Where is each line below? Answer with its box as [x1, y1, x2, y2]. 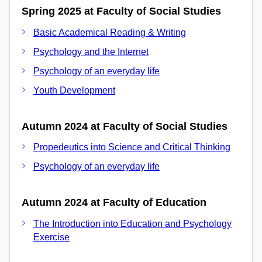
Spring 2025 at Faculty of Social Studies [22, 5, 221, 17]
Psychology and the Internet [33, 46, 149, 57]
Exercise [33, 232, 70, 242]
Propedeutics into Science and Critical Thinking [33, 142, 230, 152]
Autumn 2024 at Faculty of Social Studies [22, 120, 227, 132]
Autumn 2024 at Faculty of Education [22, 196, 206, 208]
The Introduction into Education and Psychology [33, 218, 232, 229]
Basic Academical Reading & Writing [33, 27, 186, 37]
